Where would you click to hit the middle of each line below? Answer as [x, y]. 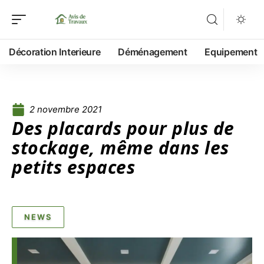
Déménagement [153, 52]
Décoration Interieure [55, 52]
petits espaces [73, 167]
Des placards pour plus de [123, 128]
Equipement [231, 52]
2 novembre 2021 [66, 109]
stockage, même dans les [121, 148]
